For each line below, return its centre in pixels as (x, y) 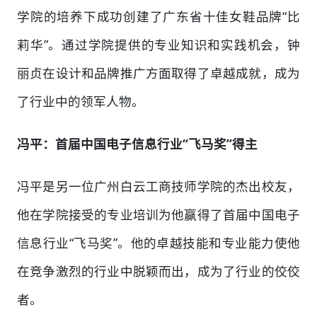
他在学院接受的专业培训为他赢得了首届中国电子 (158, 214)
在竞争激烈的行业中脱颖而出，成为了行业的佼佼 (158, 271)
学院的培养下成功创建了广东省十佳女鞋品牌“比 (158, 16)
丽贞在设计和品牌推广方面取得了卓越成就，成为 (158, 73)
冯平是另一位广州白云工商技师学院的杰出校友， (158, 186)
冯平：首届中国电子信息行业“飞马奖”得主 (137, 143)
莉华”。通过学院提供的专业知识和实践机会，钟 (158, 44)
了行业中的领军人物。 (81, 101)
